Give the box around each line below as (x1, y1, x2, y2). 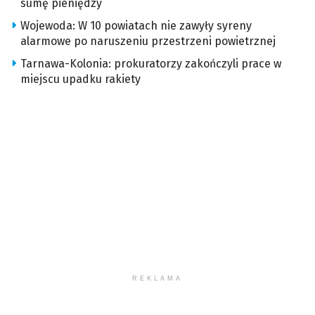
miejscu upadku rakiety (20, 72, 141, 86)
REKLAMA (132, 275, 183, 283)
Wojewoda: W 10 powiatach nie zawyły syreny (20, 19, 252, 33)
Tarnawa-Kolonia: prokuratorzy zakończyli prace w (20, 57, 281, 71)
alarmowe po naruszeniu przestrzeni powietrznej (20, 34, 276, 49)
